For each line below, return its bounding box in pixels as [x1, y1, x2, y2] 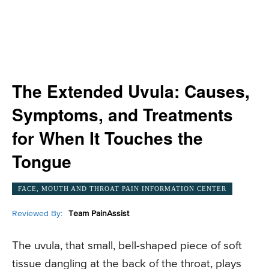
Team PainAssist [68, 209, 129, 218]
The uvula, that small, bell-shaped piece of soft [12, 240, 242, 252]
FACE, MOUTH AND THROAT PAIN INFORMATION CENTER [18, 184, 226, 192]
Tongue [12, 149, 71, 174]
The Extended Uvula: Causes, [12, 79, 250, 103]
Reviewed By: [12, 209, 62, 218]
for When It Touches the [12, 125, 203, 150]
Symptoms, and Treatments [12, 102, 233, 127]
